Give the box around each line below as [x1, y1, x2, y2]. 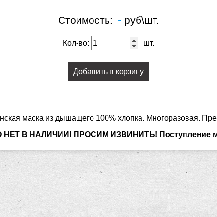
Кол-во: [63, 38, 91, 47]
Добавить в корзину [73, 67, 144, 76]
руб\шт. [121, 14, 159, 26]
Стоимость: [58, 14, 116, 26]
